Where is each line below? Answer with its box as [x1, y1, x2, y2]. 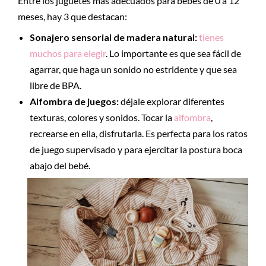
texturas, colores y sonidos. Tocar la [30, 112, 174, 123]
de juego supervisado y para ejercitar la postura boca [30, 144, 242, 155]
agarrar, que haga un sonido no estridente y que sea [30, 64, 237, 75]
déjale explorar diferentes [121, 96, 224, 107]
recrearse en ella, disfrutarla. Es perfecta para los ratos [30, 128, 248, 139]
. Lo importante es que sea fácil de [106, 47, 241, 59]
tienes [199, 31, 224, 43]
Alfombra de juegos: [30, 96, 121, 107]
